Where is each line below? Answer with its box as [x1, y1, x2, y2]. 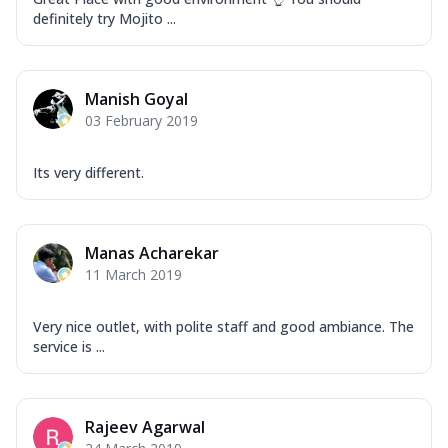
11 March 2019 [85, 264, 182, 284]
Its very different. [33, 162, 144, 182]
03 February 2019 [85, 110, 198, 130]
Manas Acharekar [85, 241, 219, 264]
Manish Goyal [85, 87, 188, 110]
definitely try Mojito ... [33, 8, 176, 28]
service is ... [33, 336, 105, 356]
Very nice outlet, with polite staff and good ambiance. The [33, 316, 414, 336]
